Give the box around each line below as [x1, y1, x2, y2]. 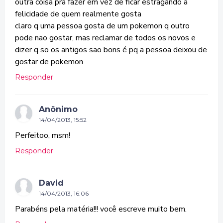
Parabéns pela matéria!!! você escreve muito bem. [15, 204, 187, 215]
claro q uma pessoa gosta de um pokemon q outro [15, 20, 190, 31]
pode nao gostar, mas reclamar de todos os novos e [15, 32, 196, 43]
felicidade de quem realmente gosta [15, 8, 141, 19]
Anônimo [39, 105, 78, 114]
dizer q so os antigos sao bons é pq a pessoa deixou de [15, 44, 207, 55]
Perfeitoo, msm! [15, 130, 70, 141]
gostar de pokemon [15, 56, 83, 67]
